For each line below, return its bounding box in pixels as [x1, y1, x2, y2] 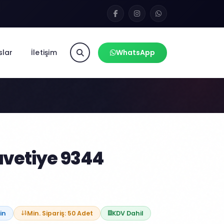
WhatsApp [116, 47, 155, 57]
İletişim [30, 47, 57, 57]
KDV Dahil [112, 209, 143, 217]
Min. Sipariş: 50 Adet [27, 209, 93, 217]
